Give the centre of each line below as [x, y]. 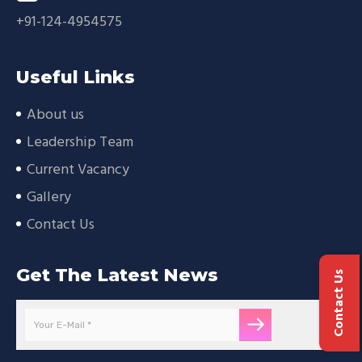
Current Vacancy [78, 170]
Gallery [49, 198]
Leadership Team [80, 143]
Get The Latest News [117, 276]
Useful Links [76, 78]
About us [55, 116]
